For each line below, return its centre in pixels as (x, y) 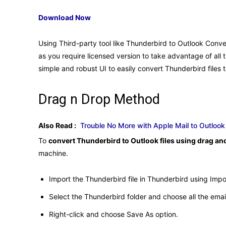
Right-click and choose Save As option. (114, 214)
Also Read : (57, 125)
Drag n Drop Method (99, 99)
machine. (53, 153)
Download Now (65, 17)
